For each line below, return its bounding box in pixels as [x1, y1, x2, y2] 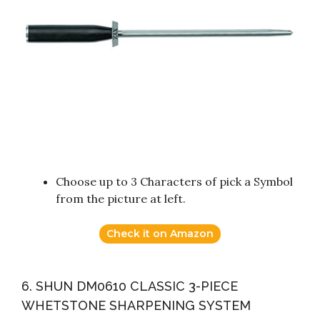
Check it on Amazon [106, 227, 214, 241]
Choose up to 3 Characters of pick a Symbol [56, 174, 293, 189]
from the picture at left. [56, 191, 186, 206]
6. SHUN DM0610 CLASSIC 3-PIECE [21, 279, 238, 294]
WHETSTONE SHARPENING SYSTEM [21, 298, 251, 314]
